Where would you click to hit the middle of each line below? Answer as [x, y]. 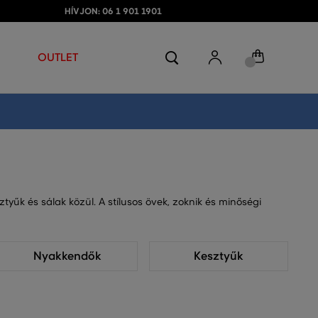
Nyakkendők [68, 256]
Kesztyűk [218, 256]
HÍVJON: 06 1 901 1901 [113, 11]
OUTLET [58, 57]
